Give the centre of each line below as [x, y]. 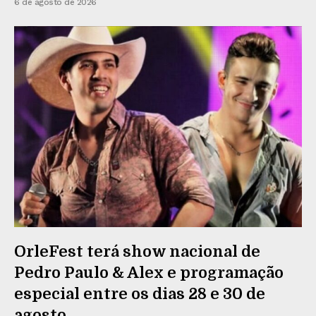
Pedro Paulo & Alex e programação [149, 273]
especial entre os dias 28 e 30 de [140, 294]
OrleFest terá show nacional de [137, 252]
